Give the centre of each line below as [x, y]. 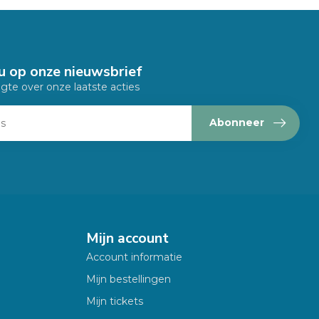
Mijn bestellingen [129, 279]
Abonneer [237, 123]
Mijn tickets [115, 301]
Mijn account [127, 238]
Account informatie [134, 257]
